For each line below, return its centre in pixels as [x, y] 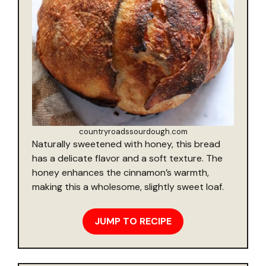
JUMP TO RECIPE [133, 221]
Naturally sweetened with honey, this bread [126, 144]
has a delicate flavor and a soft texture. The [127, 158]
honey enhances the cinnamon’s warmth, [121, 172]
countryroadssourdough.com [133, 131]
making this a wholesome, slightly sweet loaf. [128, 186]
